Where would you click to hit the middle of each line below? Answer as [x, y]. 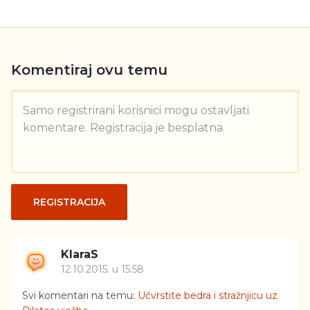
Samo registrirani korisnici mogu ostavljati [136, 111]
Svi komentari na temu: [80, 296]
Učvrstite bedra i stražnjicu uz [208, 296]
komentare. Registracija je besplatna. [124, 128]
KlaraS [80, 255]
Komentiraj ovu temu [89, 70]
